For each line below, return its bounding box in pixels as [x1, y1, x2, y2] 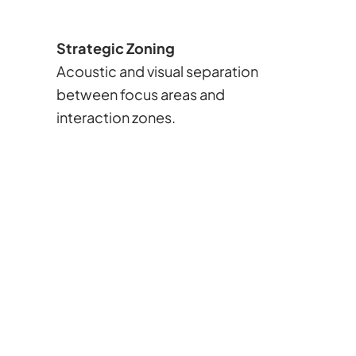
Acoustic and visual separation [56, 61, 258, 80]
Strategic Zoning [56, 38, 175, 57]
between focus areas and [56, 84, 225, 103]
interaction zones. [56, 107, 176, 126]
